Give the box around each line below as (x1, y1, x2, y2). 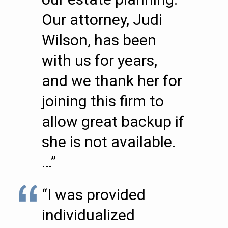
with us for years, (42, 51, 157, 69)
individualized (42, 206, 135, 224)
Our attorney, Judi (42, 11, 162, 28)
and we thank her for (42, 72, 182, 90)
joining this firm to (42, 92, 164, 110)
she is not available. (42, 133, 176, 151)
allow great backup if (42, 112, 184, 130)
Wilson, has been (42, 31, 156, 49)
